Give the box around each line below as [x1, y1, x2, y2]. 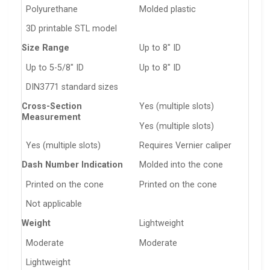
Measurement [22, 112, 81, 123]
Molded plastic [139, 4, 196, 14]
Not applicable [26, 198, 83, 209]
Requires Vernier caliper [139, 140, 232, 151]
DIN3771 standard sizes [26, 81, 119, 92]
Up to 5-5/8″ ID [26, 62, 84, 73]
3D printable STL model [26, 23, 118, 34]
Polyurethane [26, 4, 78, 14]
